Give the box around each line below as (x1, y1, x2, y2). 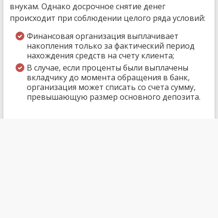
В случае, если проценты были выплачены (26, 62, 188, 73)
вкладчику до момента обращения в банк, (26, 72, 190, 83)
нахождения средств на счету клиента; (26, 50, 174, 61)
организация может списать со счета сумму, (26, 81, 196, 92)
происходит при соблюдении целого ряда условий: (9, 12, 205, 23)
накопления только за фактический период (26, 40, 195, 51)
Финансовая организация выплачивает (26, 30, 179, 41)
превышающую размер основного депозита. (26, 91, 200, 102)
